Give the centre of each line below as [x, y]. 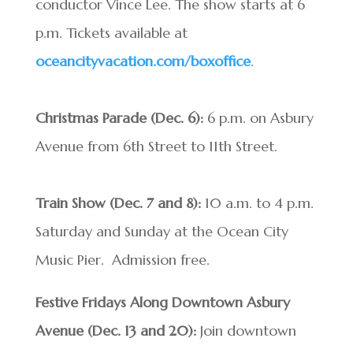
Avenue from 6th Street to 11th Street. [156, 146]
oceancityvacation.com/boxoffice [143, 61]
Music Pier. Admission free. [122, 260]
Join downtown [246, 331]
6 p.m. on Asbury [258, 118]
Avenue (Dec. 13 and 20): [115, 331]
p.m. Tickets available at [111, 33]
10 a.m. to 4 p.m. [257, 203]
